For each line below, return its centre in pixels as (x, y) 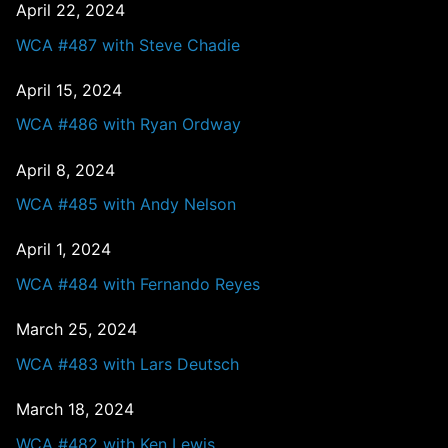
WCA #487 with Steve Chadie (128, 44)
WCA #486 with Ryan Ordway (128, 124)
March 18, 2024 (75, 409)
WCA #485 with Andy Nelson (126, 204)
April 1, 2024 (63, 249)
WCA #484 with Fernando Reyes (138, 284)
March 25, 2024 (76, 329)
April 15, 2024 (69, 89)
